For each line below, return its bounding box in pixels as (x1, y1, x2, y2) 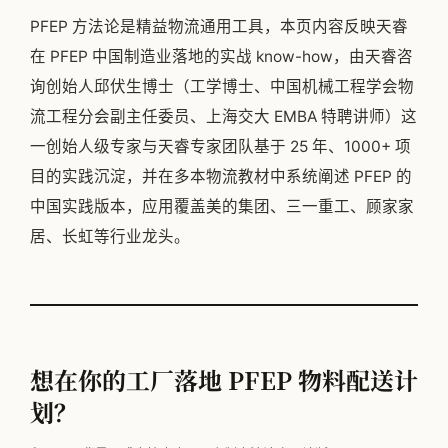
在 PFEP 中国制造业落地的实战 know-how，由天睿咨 (30, 47, 413, 67)
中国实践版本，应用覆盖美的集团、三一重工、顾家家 (30, 197, 414, 217)
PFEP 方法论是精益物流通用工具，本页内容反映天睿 (30, 17, 408, 37)
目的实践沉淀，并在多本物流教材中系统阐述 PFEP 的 (30, 167, 412, 187)
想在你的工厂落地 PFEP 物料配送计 (30, 362, 418, 398)
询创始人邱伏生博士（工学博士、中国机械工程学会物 (30, 77, 414, 97)
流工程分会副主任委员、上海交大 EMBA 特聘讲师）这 (30, 107, 417, 127)
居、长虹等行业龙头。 (30, 227, 190, 247)
